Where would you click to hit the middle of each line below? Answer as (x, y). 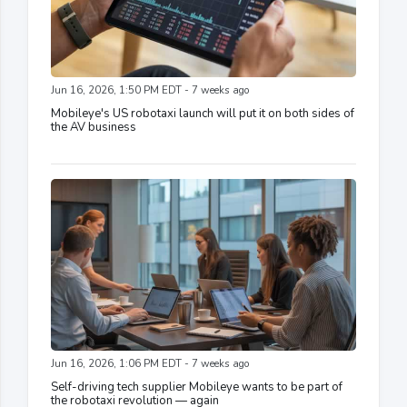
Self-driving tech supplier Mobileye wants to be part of (197, 387)
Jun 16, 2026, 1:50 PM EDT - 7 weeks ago (150, 90)
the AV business (94, 127)
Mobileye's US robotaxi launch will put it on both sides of (203, 113)
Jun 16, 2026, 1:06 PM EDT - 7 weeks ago (150, 363)
